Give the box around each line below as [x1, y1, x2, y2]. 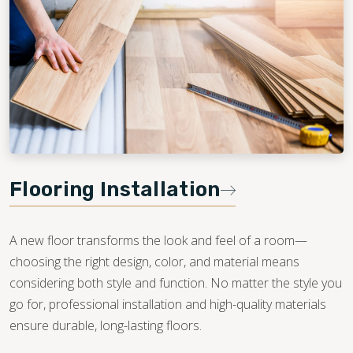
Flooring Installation [9, 177, 221, 203]
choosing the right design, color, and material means [9, 253, 299, 271]
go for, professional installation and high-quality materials [9, 295, 326, 314]
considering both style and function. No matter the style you [9, 274, 342, 292]
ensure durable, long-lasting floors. [9, 317, 202, 335]
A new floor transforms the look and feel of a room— [9, 232, 307, 250]
